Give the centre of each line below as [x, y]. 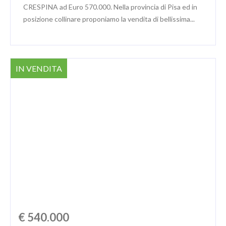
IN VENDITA [39, 68]
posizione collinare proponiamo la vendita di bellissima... [109, 19]
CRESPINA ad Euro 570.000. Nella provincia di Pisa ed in [110, 7]
